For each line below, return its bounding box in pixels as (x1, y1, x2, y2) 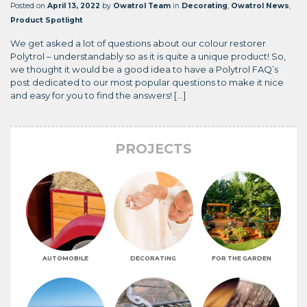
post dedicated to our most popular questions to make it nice (10, 76, 284, 88)
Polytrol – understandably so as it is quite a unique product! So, (10, 50, 286, 62)
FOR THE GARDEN (211, 254, 271, 262)
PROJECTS (115, 140, 192, 158)
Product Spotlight (10, 15, 83, 25)
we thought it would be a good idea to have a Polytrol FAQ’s (10, 63, 278, 75)
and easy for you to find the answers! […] (10, 89, 186, 101)
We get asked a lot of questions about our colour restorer (10, 37, 266, 49)
